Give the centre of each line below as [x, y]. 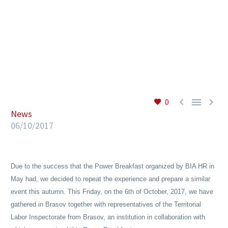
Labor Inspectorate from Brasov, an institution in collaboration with [108, 217]
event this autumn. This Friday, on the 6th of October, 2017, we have [112, 192]
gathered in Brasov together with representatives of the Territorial [106, 204]
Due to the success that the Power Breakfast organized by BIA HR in [112, 166]
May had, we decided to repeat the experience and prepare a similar [110, 179]
